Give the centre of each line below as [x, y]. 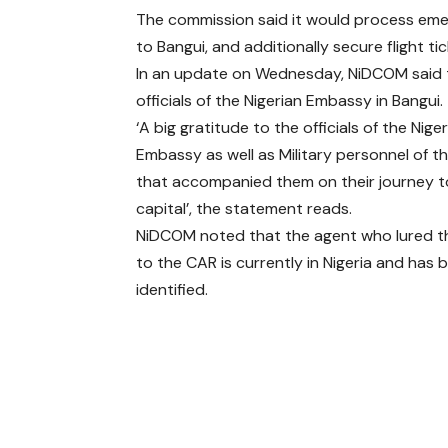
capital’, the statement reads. [244, 209]
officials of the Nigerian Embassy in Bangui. [290, 101]
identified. [172, 290]
